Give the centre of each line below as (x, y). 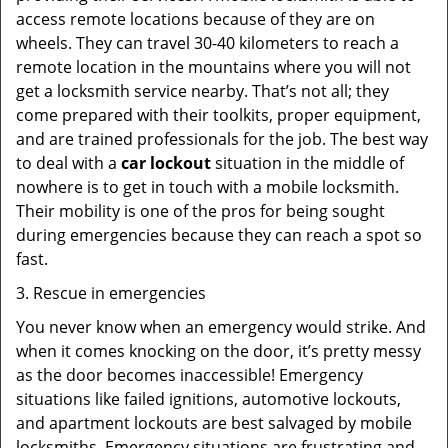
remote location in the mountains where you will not (213, 67)
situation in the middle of (307, 163)
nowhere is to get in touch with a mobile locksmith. (207, 187)
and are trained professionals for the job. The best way (222, 139)
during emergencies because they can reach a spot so (219, 235)
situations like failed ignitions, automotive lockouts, (208, 399)
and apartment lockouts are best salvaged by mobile (214, 423)
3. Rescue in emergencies (111, 293)
